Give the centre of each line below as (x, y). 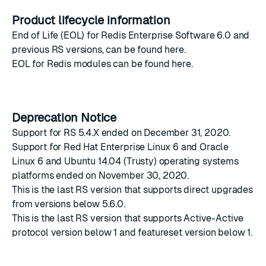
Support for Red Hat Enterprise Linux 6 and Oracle (121, 147)
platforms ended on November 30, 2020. (101, 175)
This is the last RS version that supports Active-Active (128, 218)
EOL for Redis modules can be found (92, 64)
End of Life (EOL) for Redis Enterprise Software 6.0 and (131, 35)
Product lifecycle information (93, 20)
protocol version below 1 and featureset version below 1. (132, 232)
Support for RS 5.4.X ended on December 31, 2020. (121, 133)
